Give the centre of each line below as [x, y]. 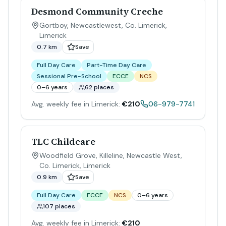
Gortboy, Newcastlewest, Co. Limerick [102, 25]
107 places [59, 206]
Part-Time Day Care [117, 65]
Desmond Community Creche [97, 11]
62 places [99, 87]
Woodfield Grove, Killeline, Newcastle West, [111, 155]
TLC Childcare [63, 142]
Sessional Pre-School [69, 76]
